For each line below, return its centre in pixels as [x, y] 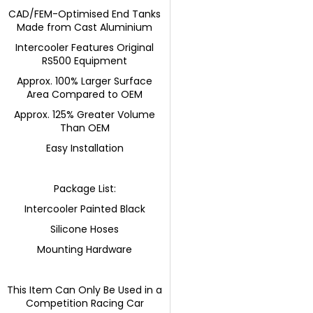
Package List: [85, 188]
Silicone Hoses [85, 229]
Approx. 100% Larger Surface [85, 81]
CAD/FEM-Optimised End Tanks [85, 14]
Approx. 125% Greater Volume [85, 114]
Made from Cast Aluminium [85, 27]
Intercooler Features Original [85, 47]
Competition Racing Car [85, 303]
